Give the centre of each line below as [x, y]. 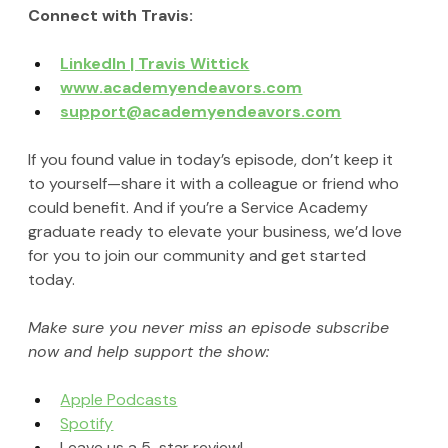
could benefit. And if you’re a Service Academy [200, 208]
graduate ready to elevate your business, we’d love [217, 232]
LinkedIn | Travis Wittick [155, 64]
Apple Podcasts [119, 400]
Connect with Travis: [111, 16]
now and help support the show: [149, 352]
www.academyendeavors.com [181, 88]
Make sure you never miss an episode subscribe [211, 328]
